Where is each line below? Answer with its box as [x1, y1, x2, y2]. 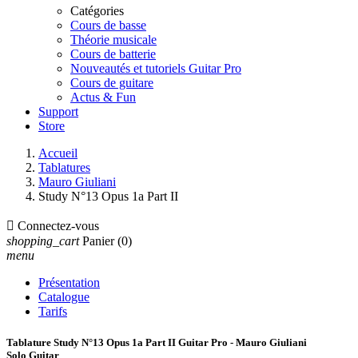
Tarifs [38, 304, 67, 318]
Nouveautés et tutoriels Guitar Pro [70, 62, 241, 75]
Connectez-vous [18, 219, 99, 233]
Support [38, 105, 78, 118]
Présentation [38, 276, 100, 289]
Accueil [38, 146, 78, 160]
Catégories [70, 4, 124, 18]
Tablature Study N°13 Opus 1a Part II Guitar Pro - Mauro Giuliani [6, 336, 307, 349]
